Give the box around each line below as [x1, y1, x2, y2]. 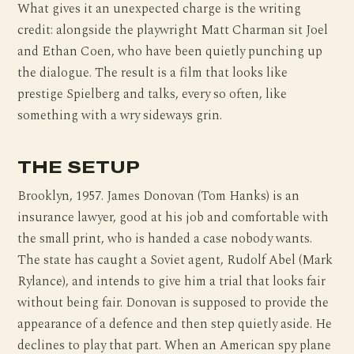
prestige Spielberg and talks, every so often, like [17, 85, 288, 105]
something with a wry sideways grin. [17, 106, 223, 126]
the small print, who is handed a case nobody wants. [17, 228, 313, 249]
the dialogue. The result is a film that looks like [17, 63, 288, 84]
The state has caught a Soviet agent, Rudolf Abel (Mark [17, 250, 333, 270]
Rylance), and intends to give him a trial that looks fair [17, 271, 326, 292]
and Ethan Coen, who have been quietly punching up [17, 42, 323, 62]
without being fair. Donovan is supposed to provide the [17, 292, 330, 313]
